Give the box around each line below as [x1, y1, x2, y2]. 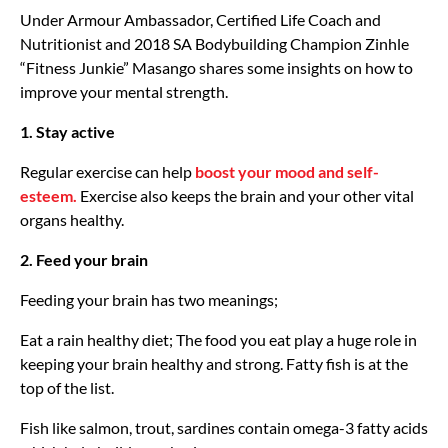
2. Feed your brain [20, 249, 148, 269]
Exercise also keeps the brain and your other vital [77, 185, 414, 205]
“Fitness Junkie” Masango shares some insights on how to [20, 57, 413, 77]
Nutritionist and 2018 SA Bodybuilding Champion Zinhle [20, 33, 409, 53]
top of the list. [20, 377, 114, 397]
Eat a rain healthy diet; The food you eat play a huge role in [20, 329, 417, 349]
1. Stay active [20, 121, 115, 141]
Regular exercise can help [20, 161, 195, 181]
